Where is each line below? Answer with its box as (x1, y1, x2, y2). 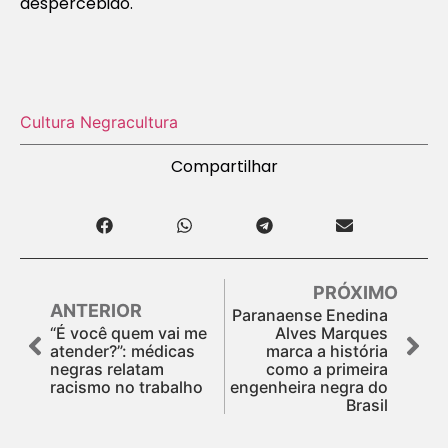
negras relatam (50, 358, 164, 379)
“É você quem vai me (50, 322, 207, 343)
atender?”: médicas (50, 340, 195, 361)
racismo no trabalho (50, 376, 203, 397)
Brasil (346, 394, 388, 415)
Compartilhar (170, 154, 278, 178)
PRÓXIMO (313, 281, 398, 303)
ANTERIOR (50, 299, 142, 321)
